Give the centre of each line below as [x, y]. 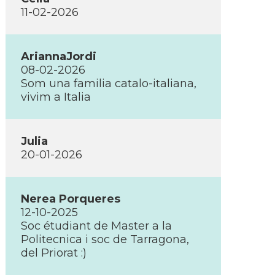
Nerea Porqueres [71, 199]
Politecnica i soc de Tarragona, [105, 239]
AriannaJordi [59, 56]
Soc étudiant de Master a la [96, 226]
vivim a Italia [56, 97]
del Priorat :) [54, 253]
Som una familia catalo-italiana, [109, 83]
